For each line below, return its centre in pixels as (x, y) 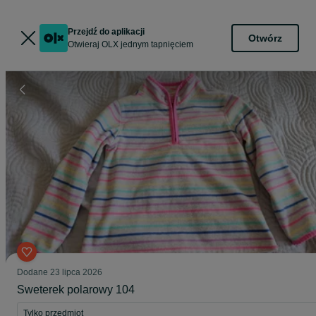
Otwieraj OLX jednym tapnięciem (130, 44)
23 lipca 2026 (76, 272)
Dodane (34, 272)
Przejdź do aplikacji (106, 32)
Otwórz (265, 38)
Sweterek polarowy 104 (76, 290)
